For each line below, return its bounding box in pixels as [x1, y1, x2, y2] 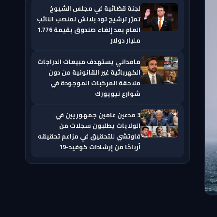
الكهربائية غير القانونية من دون [48, 66, 140, 78]
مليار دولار [110, 34, 140, 46]
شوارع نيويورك [95, 88, 140, 99]
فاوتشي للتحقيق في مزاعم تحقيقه [38, 130, 140, 142]
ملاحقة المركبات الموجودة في [50, 77, 140, 89]
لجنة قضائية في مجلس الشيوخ [49, 2, 140, 14]
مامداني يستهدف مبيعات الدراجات [37, 56, 140, 67]
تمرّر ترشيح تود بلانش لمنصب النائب [37, 13, 140, 25]
